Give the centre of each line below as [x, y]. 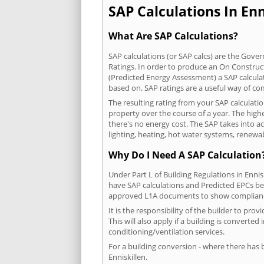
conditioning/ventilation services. [166, 231]
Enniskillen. [128, 257]
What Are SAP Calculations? [173, 36]
